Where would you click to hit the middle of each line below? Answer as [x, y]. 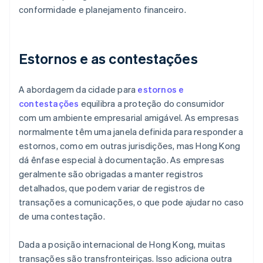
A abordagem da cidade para [78, 90]
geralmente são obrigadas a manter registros [111, 174]
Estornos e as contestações [108, 59]
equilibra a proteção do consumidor [152, 104]
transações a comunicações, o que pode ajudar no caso [131, 202]
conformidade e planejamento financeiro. [102, 10]
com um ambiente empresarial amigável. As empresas [129, 118]
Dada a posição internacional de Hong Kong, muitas [122, 245]
